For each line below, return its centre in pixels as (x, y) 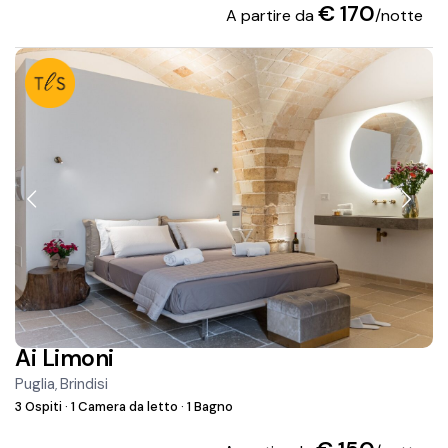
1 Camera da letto (125, 407)
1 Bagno (209, 407)
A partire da (271, 16)
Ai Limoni (64, 358)
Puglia (35, 384)
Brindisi (84, 384)
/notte (398, 16)
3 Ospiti (40, 407)
